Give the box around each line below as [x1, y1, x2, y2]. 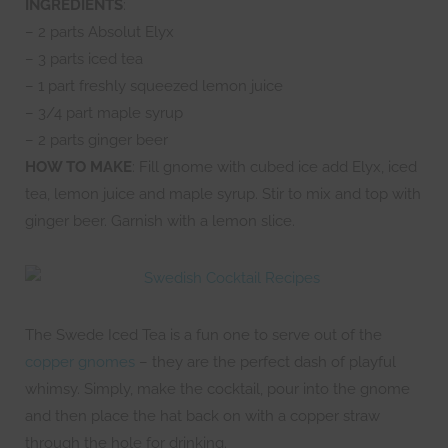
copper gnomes [25, 353, 135, 371]
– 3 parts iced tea [25, 50, 143, 68]
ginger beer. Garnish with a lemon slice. [25, 212, 295, 230]
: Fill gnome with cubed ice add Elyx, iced [132, 158, 417, 176]
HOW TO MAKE [25, 158, 132, 176]
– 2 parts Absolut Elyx [25, 23, 174, 41]
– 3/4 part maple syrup [25, 104, 183, 122]
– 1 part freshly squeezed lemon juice [25, 77, 283, 95]
